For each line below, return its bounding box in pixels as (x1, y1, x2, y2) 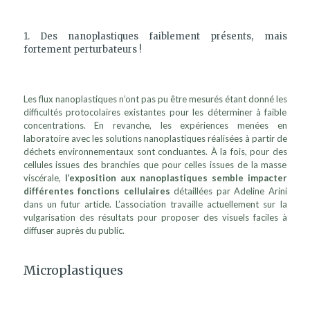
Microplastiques (23, 262, 123, 279)
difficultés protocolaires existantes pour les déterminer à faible (23, 107, 287, 118)
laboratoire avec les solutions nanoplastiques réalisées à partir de (23, 133, 287, 145)
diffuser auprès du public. (23, 225, 125, 237)
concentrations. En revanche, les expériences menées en (23, 120, 287, 131)
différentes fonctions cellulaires (23, 185, 170, 197)
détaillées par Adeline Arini (170, 185, 287, 197)
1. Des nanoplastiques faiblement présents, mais (23, 30, 287, 43)
